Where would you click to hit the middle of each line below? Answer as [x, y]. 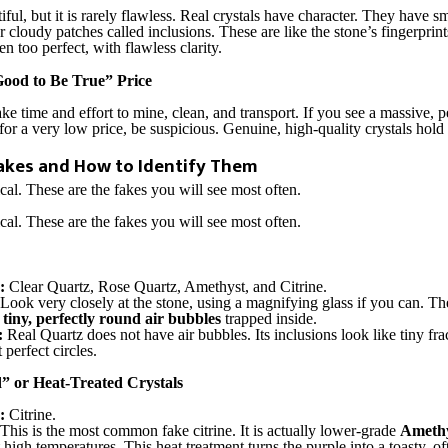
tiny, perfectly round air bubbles [112, 318]
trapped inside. [269, 318]
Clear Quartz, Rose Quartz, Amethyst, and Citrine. [166, 286]
